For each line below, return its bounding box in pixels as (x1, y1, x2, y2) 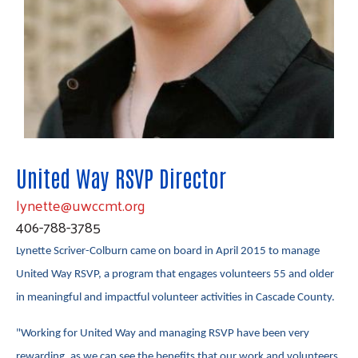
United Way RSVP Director (16, 163, 226, 193)
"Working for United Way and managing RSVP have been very (16, 328, 309, 340)
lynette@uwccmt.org (16, 192, 145, 219)
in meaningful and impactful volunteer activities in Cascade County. (16, 292, 335, 304)
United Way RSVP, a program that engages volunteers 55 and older (16, 268, 334, 281)
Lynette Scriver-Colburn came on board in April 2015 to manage (16, 245, 320, 258)
